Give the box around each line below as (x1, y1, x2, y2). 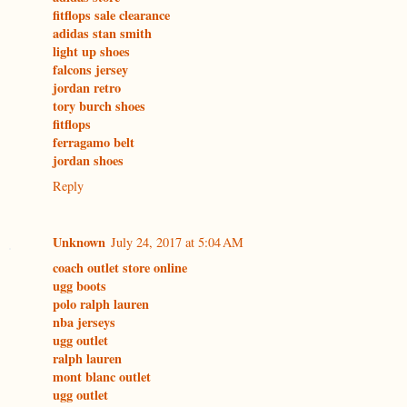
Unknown (53, 233, 105, 253)
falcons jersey (53, 60, 128, 80)
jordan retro (53, 78, 121, 98)
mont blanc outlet (53, 367, 151, 387)
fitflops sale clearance (53, 5, 170, 25)
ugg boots (53, 276, 106, 296)
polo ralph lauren (53, 294, 149, 314)
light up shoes (53, 42, 130, 62)
